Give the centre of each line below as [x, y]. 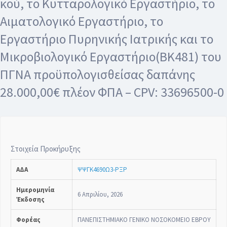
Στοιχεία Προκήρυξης [46, 148]
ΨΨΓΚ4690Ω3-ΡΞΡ [102, 169]
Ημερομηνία [35, 190]
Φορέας [28, 219]
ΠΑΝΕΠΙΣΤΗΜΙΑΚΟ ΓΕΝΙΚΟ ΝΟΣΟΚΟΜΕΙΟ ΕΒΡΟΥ [144, 219]
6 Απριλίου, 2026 [100, 194]
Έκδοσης [30, 199]
